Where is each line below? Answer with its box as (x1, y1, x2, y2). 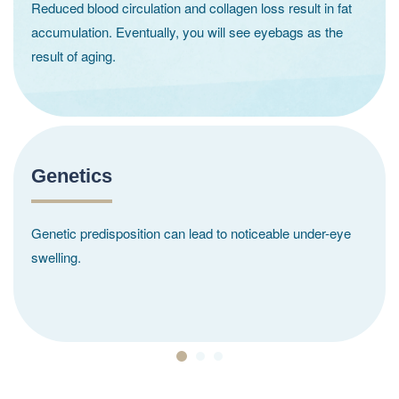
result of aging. (31, 45, 116, 65)
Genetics (31, 164, 112, 187)
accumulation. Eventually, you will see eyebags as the (31, 21, 343, 41)
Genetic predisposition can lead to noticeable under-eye (31, 223, 351, 242)
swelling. (31, 247, 81, 266)
